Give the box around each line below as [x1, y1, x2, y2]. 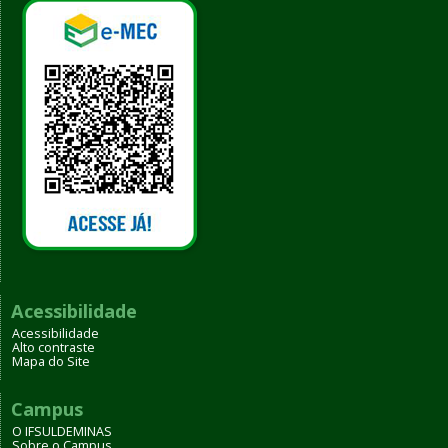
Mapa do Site [12, 353, 90, 371]
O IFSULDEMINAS [12, 423, 112, 441]
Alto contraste [12, 339, 95, 357]
